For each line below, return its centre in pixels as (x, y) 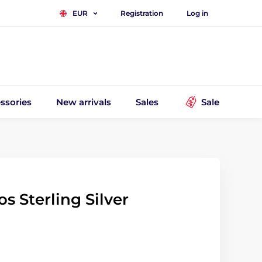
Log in (197, 13)
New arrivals (84, 102)
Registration (142, 13)
